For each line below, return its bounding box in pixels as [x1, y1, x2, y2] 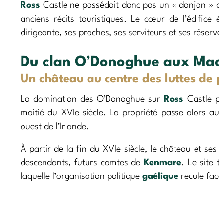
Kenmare [144, 158, 182, 167]
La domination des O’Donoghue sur [21, 94, 164, 104]
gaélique [142, 172, 178, 181]
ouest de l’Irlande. [21, 122, 89, 131]
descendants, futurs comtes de [21, 158, 144, 167]
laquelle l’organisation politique [21, 172, 142, 181]
